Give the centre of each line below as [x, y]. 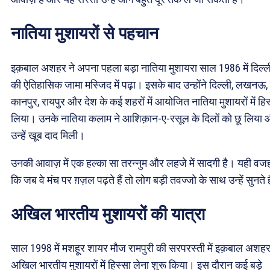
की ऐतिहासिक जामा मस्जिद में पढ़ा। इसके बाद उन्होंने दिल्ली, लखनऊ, [139, 84]
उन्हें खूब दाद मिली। [48, 135]
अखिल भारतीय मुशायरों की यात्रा [108, 214]
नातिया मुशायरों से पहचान [85, 34]
